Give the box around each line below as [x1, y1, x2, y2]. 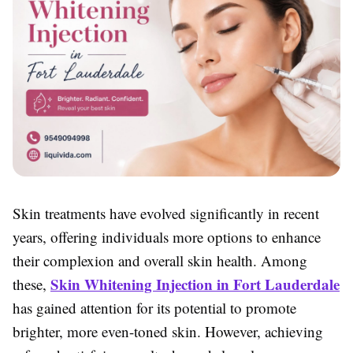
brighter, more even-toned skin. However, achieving [13, 321, 323, 342]
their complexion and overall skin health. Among [13, 251, 307, 271]
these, [13, 274, 50, 295]
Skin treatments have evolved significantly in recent [13, 203, 319, 224]
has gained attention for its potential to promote [13, 298, 296, 318]
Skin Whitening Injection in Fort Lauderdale [50, 273, 340, 295]
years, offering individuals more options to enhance [13, 227, 321, 247]
